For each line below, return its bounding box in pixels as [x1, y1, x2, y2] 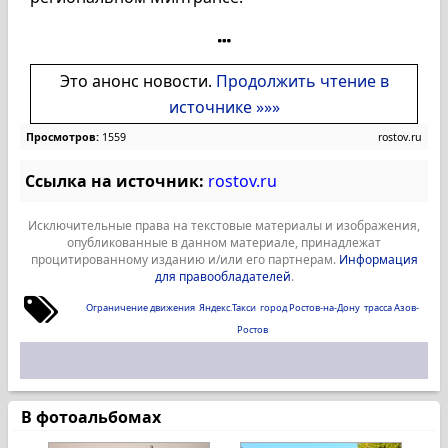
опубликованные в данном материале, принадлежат [67, 234, 381, 251]
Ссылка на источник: [25, 170, 204, 192]
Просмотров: [26, 130, 99, 144]
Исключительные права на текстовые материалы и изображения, [28, 217, 420, 234]
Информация [338, 251, 418, 268]
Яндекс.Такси [199, 301, 256, 314]
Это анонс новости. [59, 70, 216, 92]
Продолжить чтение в [215, 70, 389, 92]
